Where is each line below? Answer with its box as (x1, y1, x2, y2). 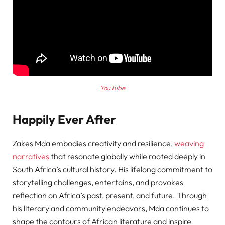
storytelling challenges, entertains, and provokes (13, 177, 183, 188)
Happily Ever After (13, 111, 116, 127)
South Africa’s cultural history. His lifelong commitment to (13, 164, 212, 175)
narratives (13, 151, 49, 162)
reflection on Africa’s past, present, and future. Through (13, 190, 207, 201)
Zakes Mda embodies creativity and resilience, (13, 138, 174, 149)
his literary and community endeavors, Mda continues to (13, 203, 209, 214)
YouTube (100, 83, 125, 92)
